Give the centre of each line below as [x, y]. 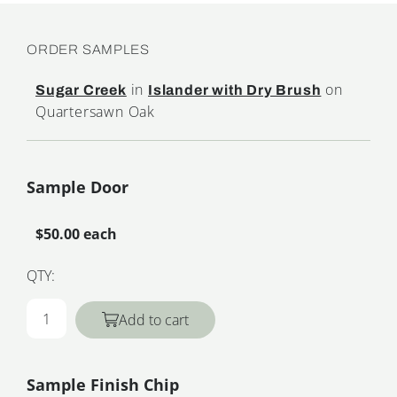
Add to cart [154, 320]
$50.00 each [76, 234]
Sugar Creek [81, 90]
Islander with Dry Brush [235, 90]
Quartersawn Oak [96, 112]
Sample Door [78, 187]
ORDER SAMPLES [88, 50]
